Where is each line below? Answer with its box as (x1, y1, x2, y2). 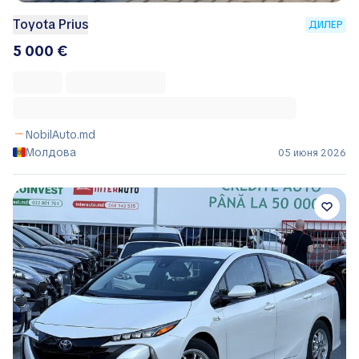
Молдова (26, 144, 76, 159)
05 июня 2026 (278, 146, 346, 159)
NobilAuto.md (26, 127, 95, 142)
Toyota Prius (13, 15, 88, 33)
